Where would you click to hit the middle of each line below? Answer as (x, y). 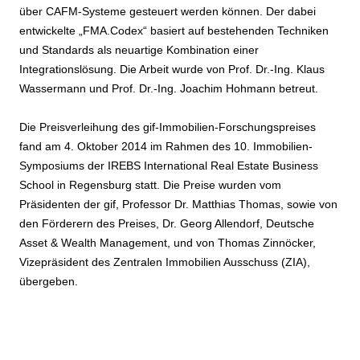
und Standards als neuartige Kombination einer (139, 50)
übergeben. (49, 282)
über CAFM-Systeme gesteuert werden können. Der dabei (168, 12)
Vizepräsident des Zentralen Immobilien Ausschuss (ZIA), (165, 262)
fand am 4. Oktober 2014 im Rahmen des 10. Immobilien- (166, 147)
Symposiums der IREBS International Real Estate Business (169, 166)
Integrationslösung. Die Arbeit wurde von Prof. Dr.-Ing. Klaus (172, 70)
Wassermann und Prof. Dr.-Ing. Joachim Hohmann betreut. (169, 89)
